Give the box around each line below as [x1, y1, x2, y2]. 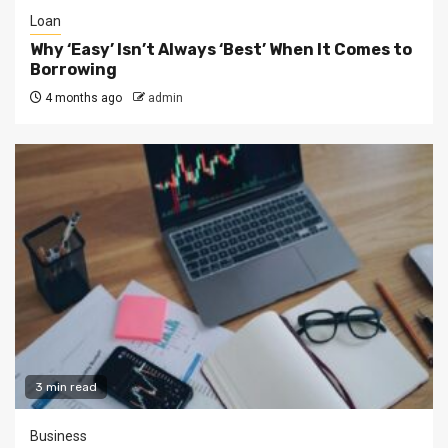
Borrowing [30, 60, 117, 80]
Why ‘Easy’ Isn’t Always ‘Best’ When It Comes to [30, 40, 412, 60]
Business [30, 428, 87, 445]
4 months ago [42, 91, 122, 106]
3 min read [35, 380, 97, 395]
